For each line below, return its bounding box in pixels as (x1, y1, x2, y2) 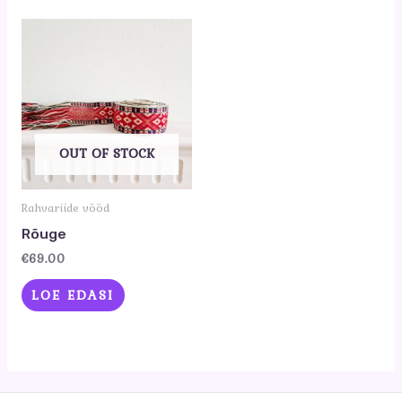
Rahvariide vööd (21, 199, 109, 217)
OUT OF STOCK (58, 142, 154, 163)
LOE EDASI (31, 284, 115, 306)
